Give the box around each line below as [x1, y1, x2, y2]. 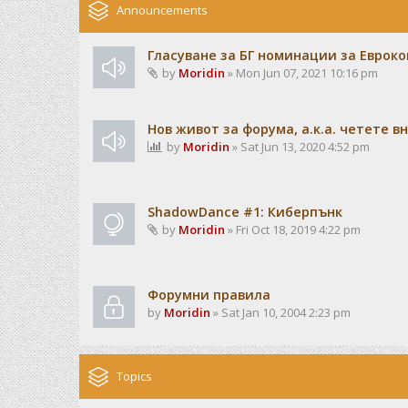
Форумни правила [148, 286, 270, 303]
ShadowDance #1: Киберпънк [148, 203, 342, 220]
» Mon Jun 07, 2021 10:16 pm [225, 65, 378, 81]
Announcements [117, 2, 208, 18]
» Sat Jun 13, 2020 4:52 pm [229, 138, 370, 155]
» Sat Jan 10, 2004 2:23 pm [210, 304, 351, 321]
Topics [117, 368, 152, 384]
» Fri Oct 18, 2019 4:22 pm [225, 221, 361, 238]
